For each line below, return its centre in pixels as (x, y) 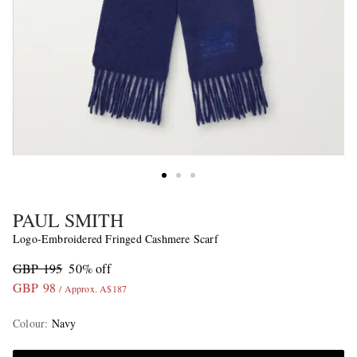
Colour (29, 324)
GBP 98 (35, 288)
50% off (90, 269)
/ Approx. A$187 (93, 289)
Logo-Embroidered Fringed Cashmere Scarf (116, 239)
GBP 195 (38, 269)
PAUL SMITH (68, 220)
